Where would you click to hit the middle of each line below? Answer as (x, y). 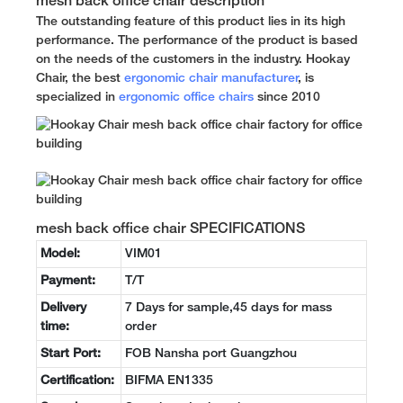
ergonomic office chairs (186, 97)
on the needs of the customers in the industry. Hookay (193, 59)
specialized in (77, 97)
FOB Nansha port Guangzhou (211, 354)
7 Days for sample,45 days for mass (228, 308)
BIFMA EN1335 (169, 381)
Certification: (77, 381)
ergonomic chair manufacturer (211, 78)
